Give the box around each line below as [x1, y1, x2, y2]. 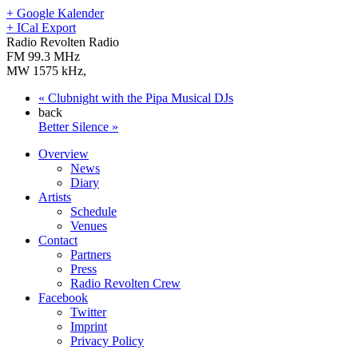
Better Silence [38, 119, 112, 133]
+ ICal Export [6, 20, 76, 34]
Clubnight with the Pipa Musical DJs [45, 90, 233, 105]
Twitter [70, 304, 106, 319]
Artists [38, 189, 71, 204]
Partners [70, 247, 111, 261]
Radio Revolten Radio [6, 34, 119, 49]
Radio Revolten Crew [70, 276, 181, 290]
